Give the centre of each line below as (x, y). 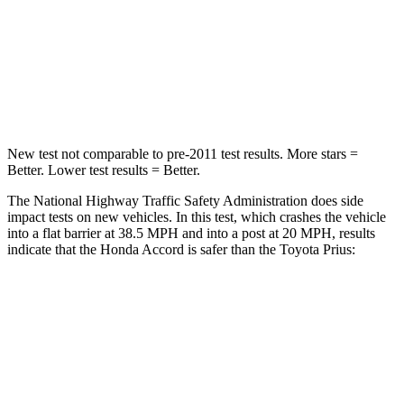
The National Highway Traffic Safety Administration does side (185, 200)
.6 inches (290, 95)
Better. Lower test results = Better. (104, 170)
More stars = (321, 153)
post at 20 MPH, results (308, 233)
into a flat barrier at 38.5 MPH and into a (124, 233)
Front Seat (257, 348)
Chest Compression (140, 95)
